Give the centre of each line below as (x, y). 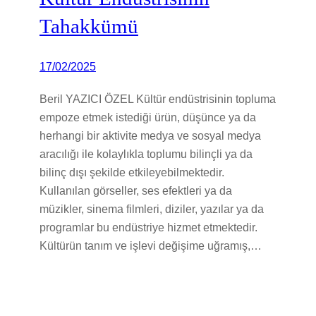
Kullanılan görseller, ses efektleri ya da (136, 190)
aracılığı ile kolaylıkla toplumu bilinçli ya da (146, 153)
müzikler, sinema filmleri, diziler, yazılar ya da (152, 208)
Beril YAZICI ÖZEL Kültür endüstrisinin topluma (158, 98)
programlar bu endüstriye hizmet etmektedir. (148, 227)
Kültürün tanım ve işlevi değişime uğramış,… (151, 245)
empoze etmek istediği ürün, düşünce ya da (148, 117)
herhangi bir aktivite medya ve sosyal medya (150, 135)
